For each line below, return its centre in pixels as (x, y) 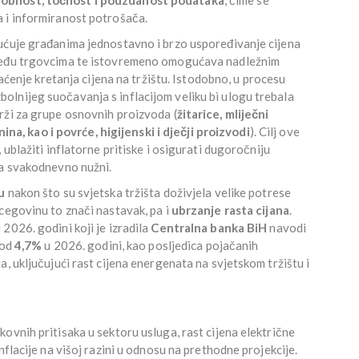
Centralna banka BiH (209, 227)
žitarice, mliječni (223, 113)
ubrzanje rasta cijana (230, 210)
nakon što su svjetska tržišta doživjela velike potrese (148, 192)
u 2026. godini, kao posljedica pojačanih (150, 245)
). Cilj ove (274, 131)
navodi (287, 227)
